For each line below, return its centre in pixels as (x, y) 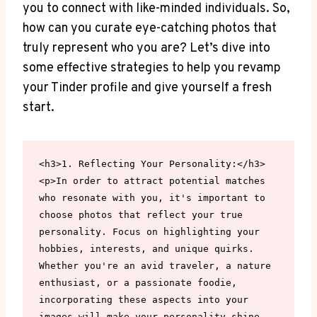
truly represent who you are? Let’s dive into (146, 48)
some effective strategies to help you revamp (152, 68)
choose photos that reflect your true (140, 215)
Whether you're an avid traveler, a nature (155, 266)
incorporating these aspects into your (143, 300)
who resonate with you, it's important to (152, 198)
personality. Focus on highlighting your (149, 232)
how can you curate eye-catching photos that (150, 28)
